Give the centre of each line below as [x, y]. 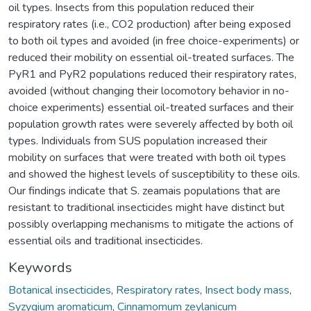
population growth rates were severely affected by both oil [151, 124]
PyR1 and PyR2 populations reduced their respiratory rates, [152, 74]
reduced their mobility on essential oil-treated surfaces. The [151, 57]
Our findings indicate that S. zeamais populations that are [144, 191]
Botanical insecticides [60, 290]
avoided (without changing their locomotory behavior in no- [149, 91]
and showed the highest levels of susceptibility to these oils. [154, 174]
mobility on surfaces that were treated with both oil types [147, 157]
